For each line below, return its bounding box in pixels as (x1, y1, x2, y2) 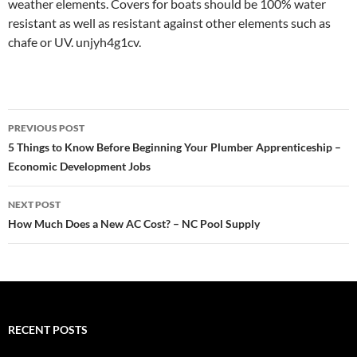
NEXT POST (8, 198, 61, 210)
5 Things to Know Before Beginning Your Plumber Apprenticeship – (8, 140, 341, 154)
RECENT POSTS (8, 323, 88, 336)
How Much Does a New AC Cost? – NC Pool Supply (8, 217, 260, 230)
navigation (7, 137, 106, 163)
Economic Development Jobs (8, 159, 151, 173)
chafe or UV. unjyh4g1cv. (8, 34, 141, 49)
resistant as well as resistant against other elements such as (8, 15, 331, 30)
